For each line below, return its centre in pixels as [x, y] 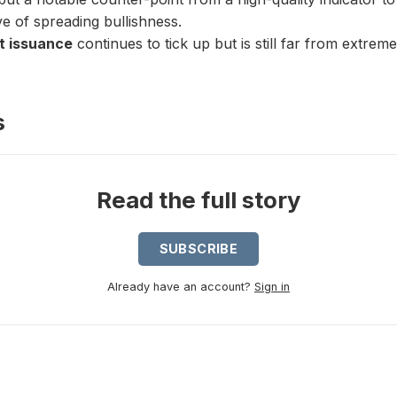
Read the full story [198, 199]
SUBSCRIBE [198, 248]
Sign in [272, 286]
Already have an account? [179, 286]
